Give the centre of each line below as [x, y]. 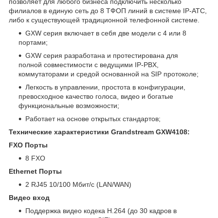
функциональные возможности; [69, 105]
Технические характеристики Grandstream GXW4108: [99, 132]
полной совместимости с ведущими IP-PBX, [89, 64]
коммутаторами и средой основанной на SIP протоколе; [109, 74]
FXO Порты [30, 145]
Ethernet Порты [39, 171]
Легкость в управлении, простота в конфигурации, [105, 87]
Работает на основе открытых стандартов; [93, 118]
